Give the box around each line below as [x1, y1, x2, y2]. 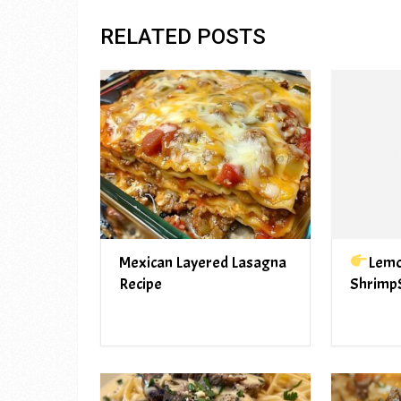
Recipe [119, 273, 162, 294]
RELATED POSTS [100, 24, 266, 50]
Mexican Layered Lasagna [119, 252, 286, 273]
